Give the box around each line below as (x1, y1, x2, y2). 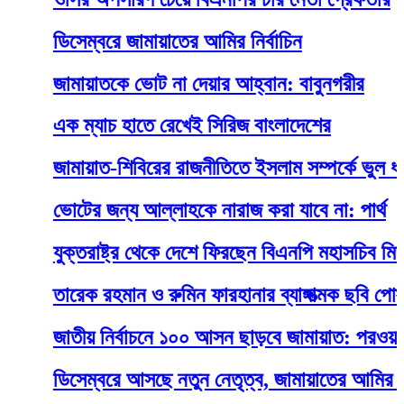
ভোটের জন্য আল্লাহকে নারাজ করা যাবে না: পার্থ (12, 198, 345, 223)
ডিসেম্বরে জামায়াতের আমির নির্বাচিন (12, 29, 262, 53)
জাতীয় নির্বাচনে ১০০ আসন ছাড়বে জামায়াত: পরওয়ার (12, 326, 370, 349)
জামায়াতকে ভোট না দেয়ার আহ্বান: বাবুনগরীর (12, 71, 324, 96)
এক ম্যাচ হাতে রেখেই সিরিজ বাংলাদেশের (12, 114, 290, 138)
